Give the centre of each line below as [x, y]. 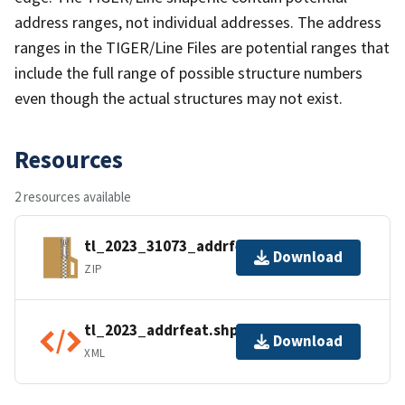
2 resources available [73, 196]
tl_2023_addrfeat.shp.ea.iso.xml [200, 330]
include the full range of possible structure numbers [188, 72]
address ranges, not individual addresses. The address [198, 22]
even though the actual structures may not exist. [179, 98]
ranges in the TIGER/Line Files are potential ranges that [202, 47]
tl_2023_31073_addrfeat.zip [184, 246]
